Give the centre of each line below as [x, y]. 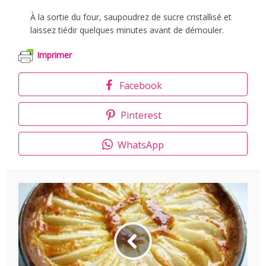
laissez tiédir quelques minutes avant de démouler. [127, 30]
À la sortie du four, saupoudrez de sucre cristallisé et [131, 17]
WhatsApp [141, 145]
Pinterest [141, 115]
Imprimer [55, 55]
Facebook [141, 86]
